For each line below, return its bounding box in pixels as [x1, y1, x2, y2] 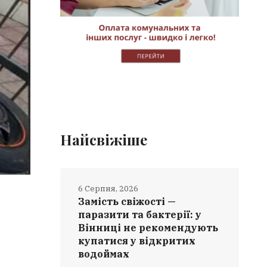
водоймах [78, 248, 130, 260]
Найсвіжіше [60, 130, 148, 149]
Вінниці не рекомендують [78, 222, 219, 234]
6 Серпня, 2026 [78, 184, 139, 194]
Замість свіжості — [78, 195, 176, 207]
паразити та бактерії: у [78, 209, 202, 221]
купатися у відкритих [78, 235, 196, 247]
